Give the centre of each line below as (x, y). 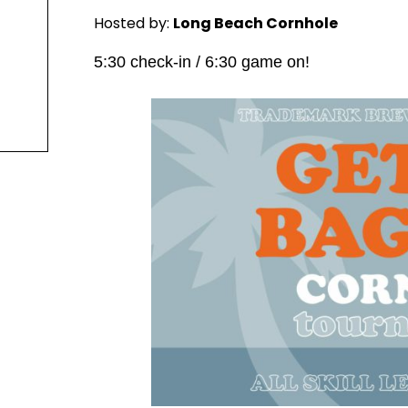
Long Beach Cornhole (255, 23)
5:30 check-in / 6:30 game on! (202, 62)
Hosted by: (133, 23)
